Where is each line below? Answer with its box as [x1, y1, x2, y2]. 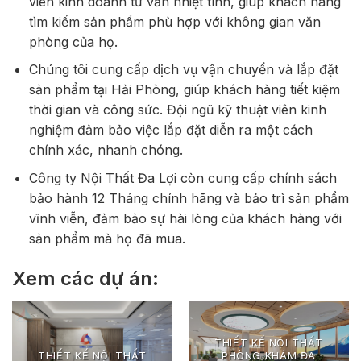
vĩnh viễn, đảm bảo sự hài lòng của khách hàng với [28, 210, 342, 226]
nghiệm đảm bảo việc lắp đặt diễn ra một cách [28, 122, 313, 139]
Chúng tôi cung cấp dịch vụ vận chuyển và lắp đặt [28, 61, 338, 78]
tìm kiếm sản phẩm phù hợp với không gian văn [28, 13, 321, 30]
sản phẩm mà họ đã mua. [28, 230, 185, 247]
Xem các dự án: [12, 266, 159, 290]
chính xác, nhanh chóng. [28, 142, 183, 159]
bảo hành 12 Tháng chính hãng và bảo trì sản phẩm [28, 189, 349, 206]
